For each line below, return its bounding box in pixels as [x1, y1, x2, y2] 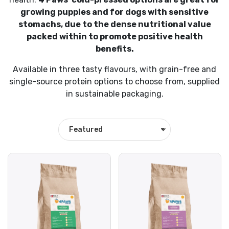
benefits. [95, 43, 134, 54]
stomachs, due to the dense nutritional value [18, 19, 211, 29]
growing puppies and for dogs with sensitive [20, 7, 209, 17]
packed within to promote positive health [26, 31, 203, 41]
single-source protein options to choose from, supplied [9, 76, 220, 86]
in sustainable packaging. [65, 88, 164, 99]
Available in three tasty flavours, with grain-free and [13, 64, 216, 74]
